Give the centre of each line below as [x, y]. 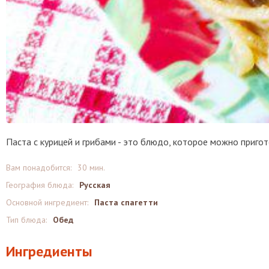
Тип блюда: [26, 220]
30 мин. [91, 168]
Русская [95, 185]
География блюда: [40, 185]
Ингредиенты [49, 251]
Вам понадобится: [39, 168]
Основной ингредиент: [47, 202]
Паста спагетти [126, 202]
